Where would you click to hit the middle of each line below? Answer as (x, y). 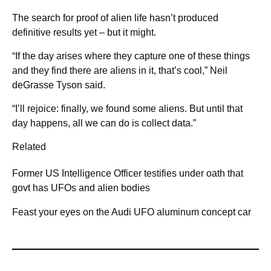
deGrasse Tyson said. (59, 85)
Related (29, 147)
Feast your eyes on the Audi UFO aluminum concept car (132, 212)
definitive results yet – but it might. (84, 33)
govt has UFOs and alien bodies (81, 188)
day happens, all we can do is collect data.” (104, 123)
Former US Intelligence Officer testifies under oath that (128, 174)
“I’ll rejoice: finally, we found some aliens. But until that (127, 109)
